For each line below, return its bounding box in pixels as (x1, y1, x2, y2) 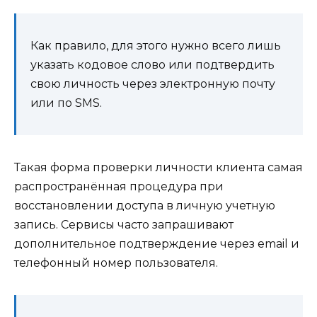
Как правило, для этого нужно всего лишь (30, 38, 281, 52)
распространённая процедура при (14, 179, 224, 193)
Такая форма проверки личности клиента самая (14, 160, 303, 174)
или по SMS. (30, 96, 102, 110)
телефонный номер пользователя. (14, 255, 218, 270)
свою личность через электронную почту (30, 76, 275, 91)
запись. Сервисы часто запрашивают (14, 217, 234, 231)
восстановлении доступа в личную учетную (14, 198, 275, 212)
